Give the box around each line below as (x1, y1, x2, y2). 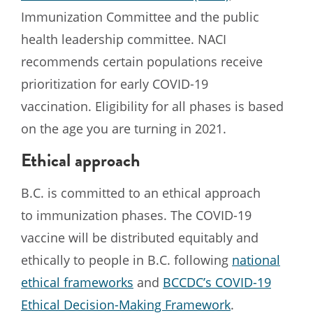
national (232, 251, 280, 268)
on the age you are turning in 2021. (21, 119, 226, 137)
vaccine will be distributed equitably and (21, 228, 259, 246)
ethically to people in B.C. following (21, 251, 232, 268)
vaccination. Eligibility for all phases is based (21, 97, 284, 115)
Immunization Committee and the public (21, 8, 259, 25)
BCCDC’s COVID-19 (163, 273, 271, 291)
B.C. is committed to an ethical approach (21, 184, 261, 201)
